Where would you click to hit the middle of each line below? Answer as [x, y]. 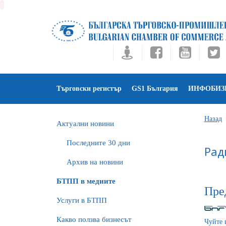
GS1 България [155, 89]
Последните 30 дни [98, 143]
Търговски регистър [89, 89]
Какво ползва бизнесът [94, 219]
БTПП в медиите [86, 181]
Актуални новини [85, 124]
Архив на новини [95, 162]
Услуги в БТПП [82, 200]
